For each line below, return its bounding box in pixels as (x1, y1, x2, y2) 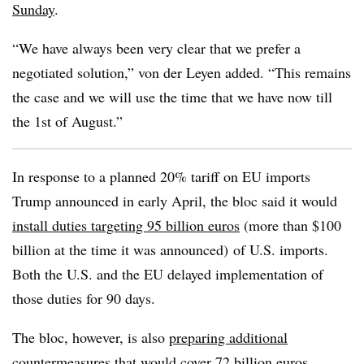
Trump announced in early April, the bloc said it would (12, 191, 337, 210)
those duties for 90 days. (12, 288, 155, 308)
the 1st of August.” (12, 111, 123, 131)
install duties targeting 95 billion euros (12, 215, 240, 235)
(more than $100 (240, 215, 341, 235)
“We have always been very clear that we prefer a (12, 38, 301, 58)
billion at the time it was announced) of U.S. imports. (12, 240, 328, 259)
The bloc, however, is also (12, 327, 169, 347)
